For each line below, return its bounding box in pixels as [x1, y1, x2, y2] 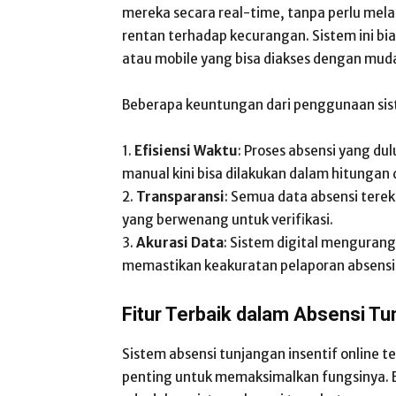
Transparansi [136, 188, 225, 205]
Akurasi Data [136, 234, 224, 251]
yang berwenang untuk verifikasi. [122, 211, 333, 228]
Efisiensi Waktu [134, 142, 238, 159]
